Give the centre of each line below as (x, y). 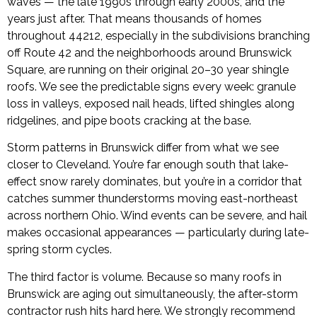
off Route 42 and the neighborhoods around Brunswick (149, 52)
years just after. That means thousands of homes (134, 18)
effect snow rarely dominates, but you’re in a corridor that (155, 182)
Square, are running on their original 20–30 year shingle (148, 69)
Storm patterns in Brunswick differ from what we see (143, 148)
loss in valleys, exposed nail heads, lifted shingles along (151, 103)
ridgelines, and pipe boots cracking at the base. (129, 120)
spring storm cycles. (59, 250)
